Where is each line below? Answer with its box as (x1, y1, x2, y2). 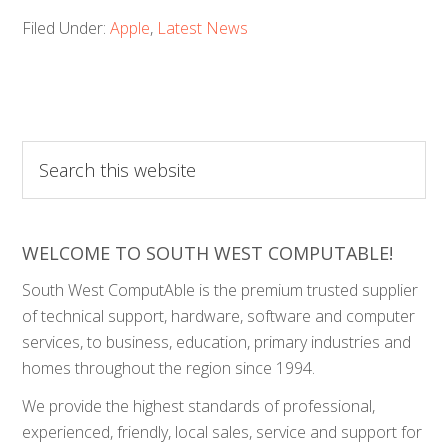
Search (21, 142, 72, 164)
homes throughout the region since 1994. (22, 357, 316, 379)
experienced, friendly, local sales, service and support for (22, 421, 423, 443)
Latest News (157, 17, 249, 39)
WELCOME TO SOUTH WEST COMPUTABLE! (22, 241, 394, 265)
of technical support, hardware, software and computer (22, 305, 416, 327)
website (21, 194, 77, 216)
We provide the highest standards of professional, (22, 395, 376, 417)
